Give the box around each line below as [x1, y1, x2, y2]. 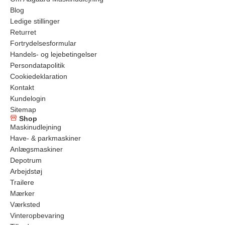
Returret [10, 28, 36, 37]
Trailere [10, 178, 34, 187]
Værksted [10, 200, 40, 209]
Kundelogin [10, 94, 46, 103]
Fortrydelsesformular [10, 39, 76, 48]
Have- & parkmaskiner [10, 134, 81, 143]
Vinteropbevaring [10, 211, 64, 220]
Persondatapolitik [10, 61, 65, 70]
